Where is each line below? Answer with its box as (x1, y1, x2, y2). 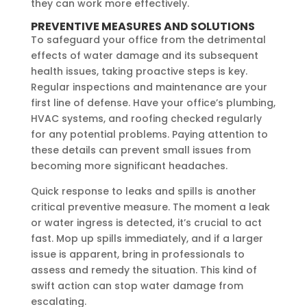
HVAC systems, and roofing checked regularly (30, 111, 262, 125)
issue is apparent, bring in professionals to (30, 247, 245, 261)
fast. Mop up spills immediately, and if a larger (30, 231, 263, 245)
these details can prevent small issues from (30, 143, 251, 157)
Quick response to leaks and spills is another (30, 184, 256, 198)
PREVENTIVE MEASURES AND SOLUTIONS (30, 18, 255, 34)
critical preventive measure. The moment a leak (30, 199, 270, 214)
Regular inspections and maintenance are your (30, 79, 267, 94)
